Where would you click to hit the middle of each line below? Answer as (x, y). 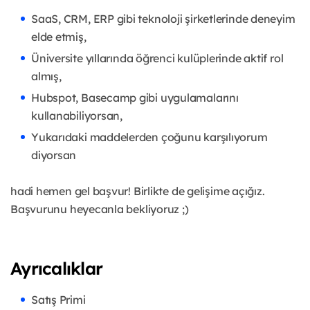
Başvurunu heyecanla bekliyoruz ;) (100, 209)
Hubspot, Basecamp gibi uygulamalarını (135, 98)
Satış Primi (58, 300)
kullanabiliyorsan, (77, 116)
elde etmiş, (60, 37)
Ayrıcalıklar (56, 268)
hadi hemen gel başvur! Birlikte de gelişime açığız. (138, 191)
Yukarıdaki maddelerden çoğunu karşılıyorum (149, 137)
